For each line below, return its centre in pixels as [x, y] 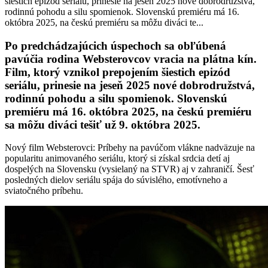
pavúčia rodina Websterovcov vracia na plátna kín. [131, 59]
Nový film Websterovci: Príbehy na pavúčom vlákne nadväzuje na [130, 148]
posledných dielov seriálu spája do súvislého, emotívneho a [116, 180]
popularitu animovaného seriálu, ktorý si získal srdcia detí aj [117, 159]
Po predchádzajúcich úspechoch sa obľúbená [115, 45]
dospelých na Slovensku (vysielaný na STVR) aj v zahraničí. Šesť [130, 169]
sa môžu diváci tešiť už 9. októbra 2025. [103, 124]
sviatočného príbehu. [44, 191]
